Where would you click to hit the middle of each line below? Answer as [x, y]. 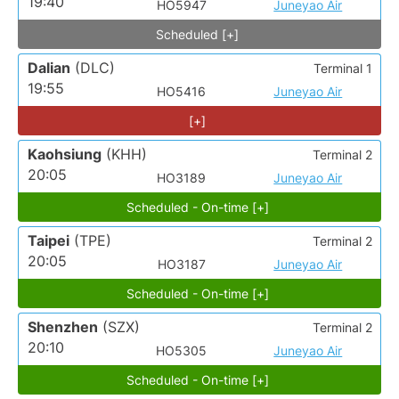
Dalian [49, 68]
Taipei [49, 241]
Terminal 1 [343, 69]
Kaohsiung [65, 155]
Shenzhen [63, 327]
